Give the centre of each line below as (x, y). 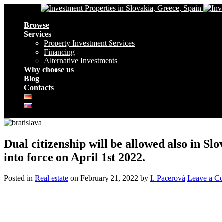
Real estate (52, 178)
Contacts (39, 87)
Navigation (21, 8)
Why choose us (49, 70)
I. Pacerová (168, 178)
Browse (36, 25)
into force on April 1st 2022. (75, 157)
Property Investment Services (89, 43)
